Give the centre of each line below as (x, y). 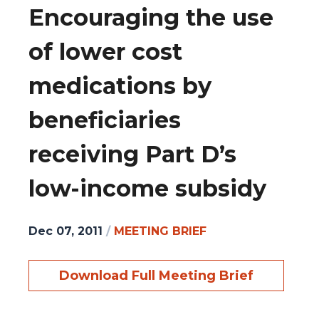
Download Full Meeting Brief (156, 275)
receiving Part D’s (132, 155)
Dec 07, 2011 (66, 231)
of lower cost (105, 52)
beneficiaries (105, 120)
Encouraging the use (151, 18)
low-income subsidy (147, 189)
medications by (120, 86)
